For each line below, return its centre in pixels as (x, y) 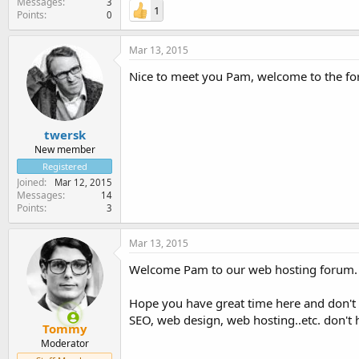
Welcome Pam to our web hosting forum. (243, 269)
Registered (65, 166)
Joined (30, 182)
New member (65, 149)
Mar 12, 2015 (83, 182)
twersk (65, 135)
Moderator (65, 343)
